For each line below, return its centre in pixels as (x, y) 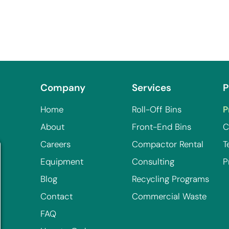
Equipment (62, 162)
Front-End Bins (161, 127)
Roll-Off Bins (156, 109)
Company (63, 88)
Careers (56, 144)
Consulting (153, 162)
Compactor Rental (167, 144)
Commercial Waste (169, 196)
